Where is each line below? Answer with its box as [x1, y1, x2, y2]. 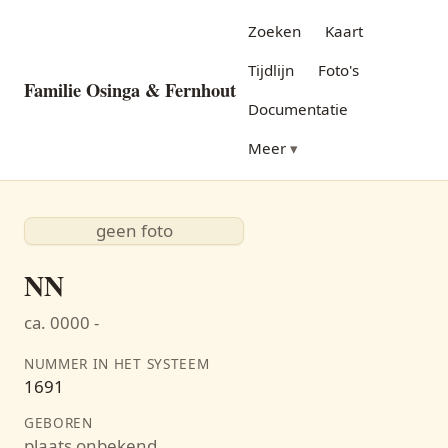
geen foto [95, 219, 173, 242]
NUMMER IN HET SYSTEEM [24, 354, 210, 373]
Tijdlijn [248, 60, 294, 80]
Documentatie [248, 99, 348, 119]
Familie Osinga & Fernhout [24, 76, 236, 103]
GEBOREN [24, 413, 93, 432]
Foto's [318, 60, 359, 80]
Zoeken [248, 21, 301, 41]
